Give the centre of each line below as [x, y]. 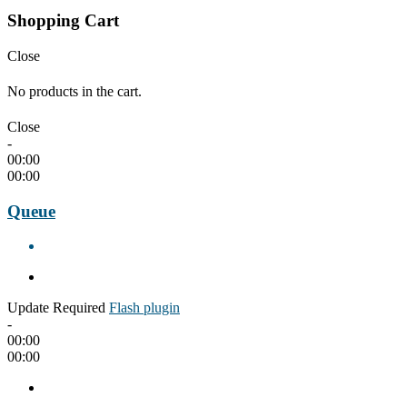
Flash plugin [144, 308]
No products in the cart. [74, 91]
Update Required [56, 308]
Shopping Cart [63, 21]
